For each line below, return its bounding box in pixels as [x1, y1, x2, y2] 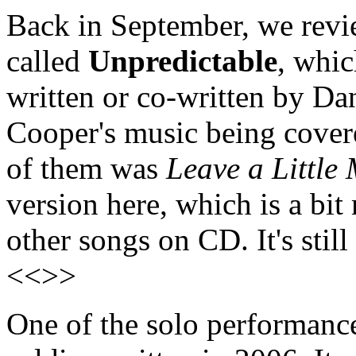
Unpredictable [88, 43, 277, 78]
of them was [6, 150, 166, 185]
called [6, 43, 88, 78]
